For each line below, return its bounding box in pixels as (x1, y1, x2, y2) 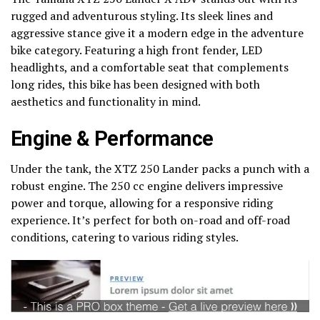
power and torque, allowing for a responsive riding (11, 194, 273, 211)
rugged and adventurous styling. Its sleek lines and (11, 7, 273, 24)
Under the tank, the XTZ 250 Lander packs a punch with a (11, 160, 309, 176)
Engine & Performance (11, 126, 214, 151)
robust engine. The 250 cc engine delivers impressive (11, 177, 283, 194)
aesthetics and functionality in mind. (11, 93, 201, 109)
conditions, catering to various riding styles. (11, 229, 239, 245)
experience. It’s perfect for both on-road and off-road (11, 211, 290, 228)
